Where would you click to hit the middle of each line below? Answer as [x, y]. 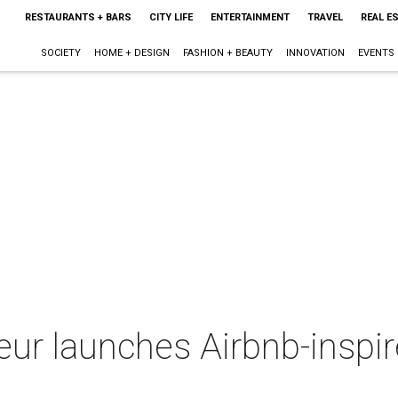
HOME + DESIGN [131, 53]
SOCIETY [60, 53]
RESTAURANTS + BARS [78, 17]
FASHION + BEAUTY [227, 53]
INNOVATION [315, 53]
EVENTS [376, 53]
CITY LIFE [171, 17]
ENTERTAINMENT [250, 17]
